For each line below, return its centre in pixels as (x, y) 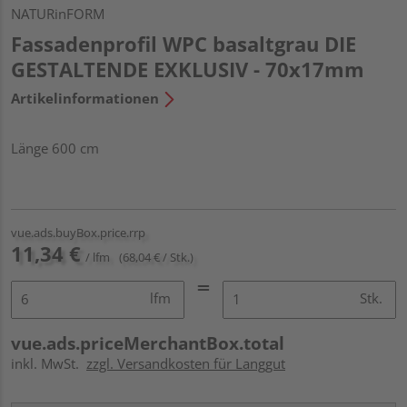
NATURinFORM (58, 13)
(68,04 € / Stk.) (156, 257)
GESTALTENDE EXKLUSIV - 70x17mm (188, 69)
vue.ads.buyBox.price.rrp (78, 232)
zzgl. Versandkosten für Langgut (186, 363)
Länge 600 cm (55, 148)
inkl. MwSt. (49, 363)
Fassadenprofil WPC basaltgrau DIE (184, 43)
